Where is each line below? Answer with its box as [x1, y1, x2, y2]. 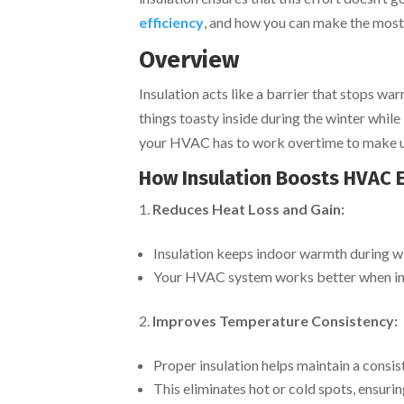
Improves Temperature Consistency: [152, 311, 399, 329]
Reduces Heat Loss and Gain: [152, 199, 345, 217]
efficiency [139, 13, 205, 31]
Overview [139, 45, 240, 74]
